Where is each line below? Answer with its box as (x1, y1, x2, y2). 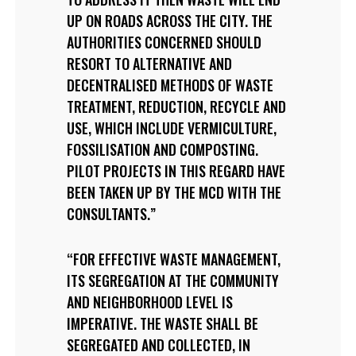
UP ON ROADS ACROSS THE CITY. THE (66, 10, 273, 31)
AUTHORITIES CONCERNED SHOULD (66, 32, 261, 52)
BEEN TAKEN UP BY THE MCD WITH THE (66, 182, 281, 203)
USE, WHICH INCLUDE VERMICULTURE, (66, 118, 277, 138)
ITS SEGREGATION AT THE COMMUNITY (66, 270, 279, 291)
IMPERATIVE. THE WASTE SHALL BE (66, 313, 258, 334)
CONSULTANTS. (66, 203, 150, 224)
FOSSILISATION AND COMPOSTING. (66, 139, 258, 160)
